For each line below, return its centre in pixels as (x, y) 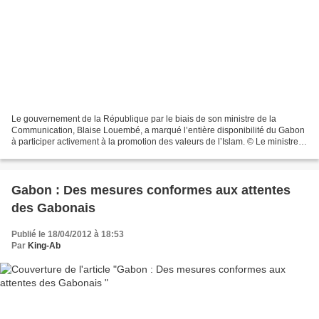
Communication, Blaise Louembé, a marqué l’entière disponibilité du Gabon (158, 131)
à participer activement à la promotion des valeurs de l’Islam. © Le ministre (155, 142)
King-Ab (44, 246)
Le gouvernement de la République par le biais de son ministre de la (144, 119)
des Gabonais (53, 208)
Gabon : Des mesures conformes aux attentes (151, 190)
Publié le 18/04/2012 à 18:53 (68, 235)
